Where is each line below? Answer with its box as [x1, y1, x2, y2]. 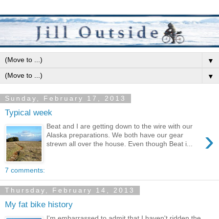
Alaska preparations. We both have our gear [46, 131, 184, 139]
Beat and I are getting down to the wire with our [46, 122, 193, 131]
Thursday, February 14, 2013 [5, 186, 135, 195]
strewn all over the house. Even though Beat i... [46, 140, 193, 148]
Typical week [5, 107, 52, 117]
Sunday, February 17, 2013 [5, 94, 126, 103]
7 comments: [5, 166, 45, 175]
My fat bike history [5, 199, 73, 209]
